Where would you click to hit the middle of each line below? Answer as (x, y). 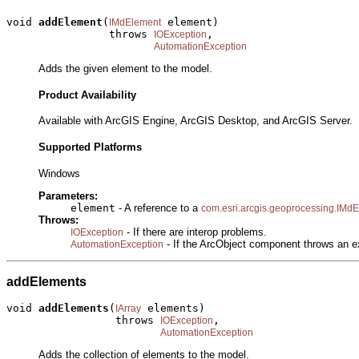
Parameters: (68, 196)
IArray (128, 308)
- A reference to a (158, 208)
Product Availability (87, 95)
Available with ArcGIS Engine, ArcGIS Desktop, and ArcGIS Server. (196, 121)
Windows (59, 173)
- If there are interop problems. (195, 232)
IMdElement (135, 22)
